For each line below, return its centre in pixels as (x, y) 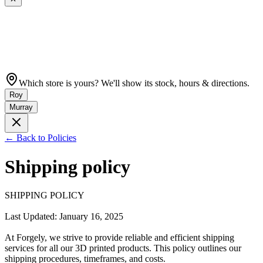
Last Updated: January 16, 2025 (64, 217)
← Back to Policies (41, 138)
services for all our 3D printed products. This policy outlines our (123, 248)
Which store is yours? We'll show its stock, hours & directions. (134, 83)
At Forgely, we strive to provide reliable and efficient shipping (119, 238)
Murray (21, 107)
